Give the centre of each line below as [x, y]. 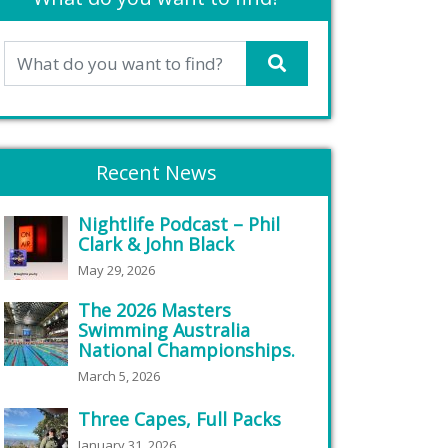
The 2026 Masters [154, 310]
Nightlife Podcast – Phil [179, 224]
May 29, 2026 [116, 270]
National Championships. [186, 350]
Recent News [156, 172]
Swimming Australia [164, 330]
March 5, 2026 [119, 376]
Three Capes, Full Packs [179, 419]
